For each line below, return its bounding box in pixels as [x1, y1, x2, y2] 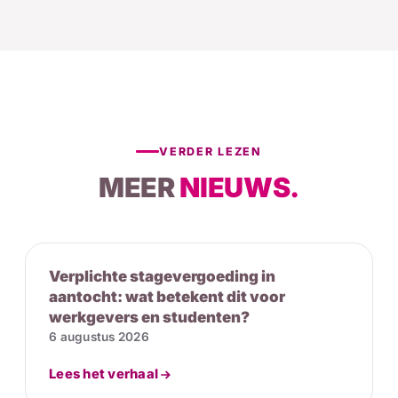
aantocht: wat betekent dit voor [49, 288, 285, 306]
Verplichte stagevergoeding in [49, 267, 275, 285]
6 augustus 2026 [49, 330, 149, 344]
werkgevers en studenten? [49, 308, 250, 326]
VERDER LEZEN [159, 145, 262, 158]
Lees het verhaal [49, 366, 159, 382]
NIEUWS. [179, 171, 300, 203]
